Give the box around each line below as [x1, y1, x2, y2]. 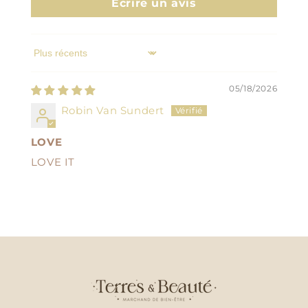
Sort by [30, 52, 69, 66]
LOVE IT [30, 155, 75, 169]
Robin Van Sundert [60, 104, 164, 118]
